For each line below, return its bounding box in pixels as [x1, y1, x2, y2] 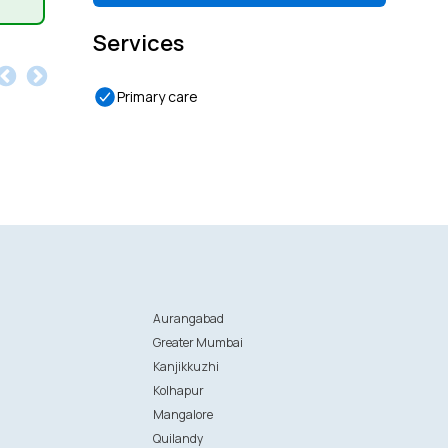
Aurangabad [153, 310, 225, 327]
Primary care [117, 87, 199, 106]
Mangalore [153, 406, 214, 423]
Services [93, 28, 185, 58]
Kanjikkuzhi [153, 358, 220, 375]
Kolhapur [153, 382, 205, 399]
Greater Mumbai [153, 334, 244, 351]
